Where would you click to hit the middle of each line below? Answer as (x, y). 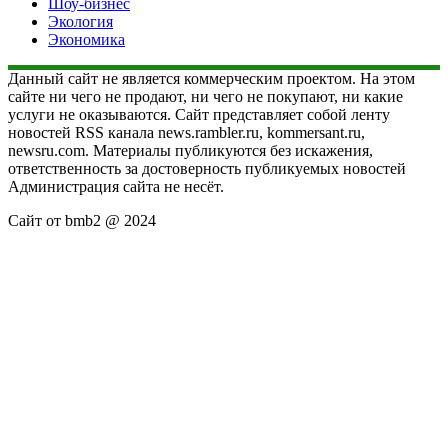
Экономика (86, 39)
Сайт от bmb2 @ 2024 (82, 220)
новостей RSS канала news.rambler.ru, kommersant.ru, (186, 132)
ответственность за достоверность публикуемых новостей (207, 168)
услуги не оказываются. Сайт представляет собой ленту (199, 114)
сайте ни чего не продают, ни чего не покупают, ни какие (205, 96)
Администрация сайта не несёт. (116, 186)
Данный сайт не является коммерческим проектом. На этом (211, 78)
